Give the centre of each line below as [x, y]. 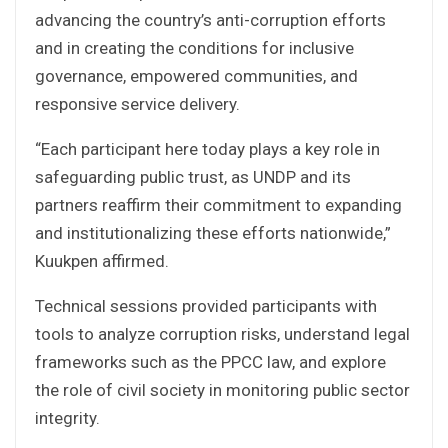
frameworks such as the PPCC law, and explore [210, 361]
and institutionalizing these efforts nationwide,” [213, 232]
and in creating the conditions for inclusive [194, 47]
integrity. [67, 417]
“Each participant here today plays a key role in [207, 148]
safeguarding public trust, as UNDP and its [193, 176]
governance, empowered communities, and [196, 75]
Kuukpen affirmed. [102, 260]
